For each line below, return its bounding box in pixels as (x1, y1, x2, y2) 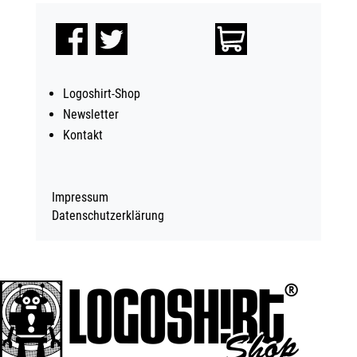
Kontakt (62, 127, 103, 143)
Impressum (51, 190, 108, 206)
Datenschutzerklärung (51, 208, 164, 224)
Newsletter (62, 107, 119, 123)
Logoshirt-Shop (62, 86, 140, 102)
